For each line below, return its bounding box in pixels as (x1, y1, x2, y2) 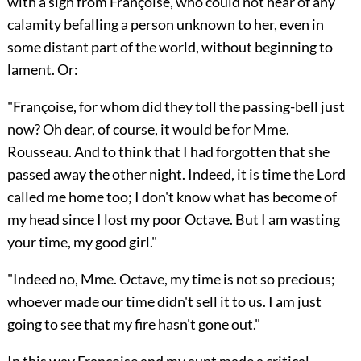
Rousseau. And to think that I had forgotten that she (6, 143, 330, 161)
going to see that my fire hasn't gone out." (6, 315, 260, 334)
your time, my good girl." (6, 233, 157, 251)
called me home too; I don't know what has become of (6, 188, 337, 206)
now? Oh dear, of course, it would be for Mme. (6, 120, 289, 139)
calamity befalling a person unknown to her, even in (6, 15, 324, 34)
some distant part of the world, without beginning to (6, 38, 333, 56)
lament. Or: (6, 60, 78, 79)
